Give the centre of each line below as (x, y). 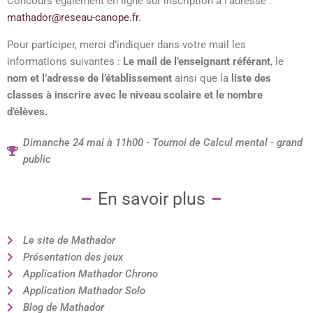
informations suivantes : (65, 61)
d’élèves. (29, 111)
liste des (251, 78)
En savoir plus (151, 198)
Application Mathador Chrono (90, 274)
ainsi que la (202, 78)
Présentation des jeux (73, 257)
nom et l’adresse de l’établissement (89, 78)
